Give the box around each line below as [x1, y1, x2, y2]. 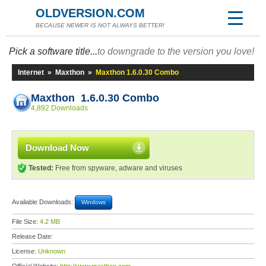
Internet [18, 68, 44, 77]
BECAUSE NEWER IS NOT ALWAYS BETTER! [36, 22, 164, 28]
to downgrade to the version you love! [97, 46, 254, 56]
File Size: [12, 218, 40, 225]
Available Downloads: [12, 198, 75, 205]
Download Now [26, 142, 89, 153]
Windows [81, 199, 106, 205]
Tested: [28, 164, 53, 172]
